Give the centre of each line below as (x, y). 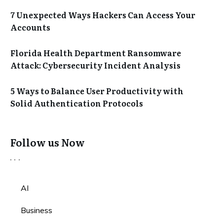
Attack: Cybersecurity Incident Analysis (95, 65)
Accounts (30, 27)
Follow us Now (48, 142)
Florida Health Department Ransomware (96, 53)
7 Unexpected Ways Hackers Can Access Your (103, 15)
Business (37, 210)
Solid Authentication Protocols (77, 103)
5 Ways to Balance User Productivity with (97, 91)
